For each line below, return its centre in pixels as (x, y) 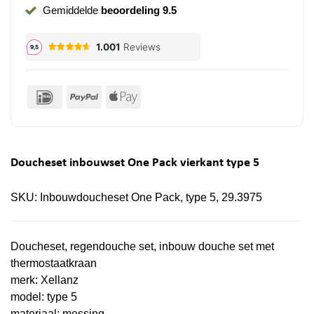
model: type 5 (44, 297)
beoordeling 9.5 (138, 10)
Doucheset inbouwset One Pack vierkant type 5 (135, 163)
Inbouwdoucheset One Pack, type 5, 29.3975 (151, 198)
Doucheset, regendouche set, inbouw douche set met (142, 246)
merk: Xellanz (45, 280)
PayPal (115, 96)
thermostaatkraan (54, 263)
